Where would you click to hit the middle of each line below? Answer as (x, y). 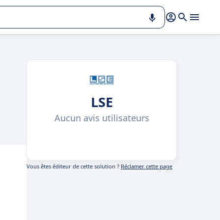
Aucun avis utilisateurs (102, 118)
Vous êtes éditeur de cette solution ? (74, 166)
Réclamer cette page (147, 166)
